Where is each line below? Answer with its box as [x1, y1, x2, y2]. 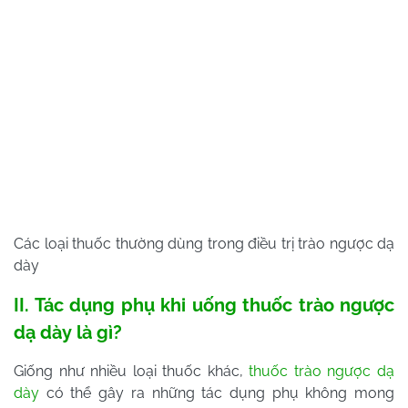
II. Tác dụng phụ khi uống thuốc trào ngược [14, 294, 394, 317]
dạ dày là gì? [14, 321, 122, 344]
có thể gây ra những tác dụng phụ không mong [39, 384, 394, 403]
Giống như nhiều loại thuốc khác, [14, 362, 250, 381]
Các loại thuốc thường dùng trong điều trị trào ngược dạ [14, 235, 394, 253]
